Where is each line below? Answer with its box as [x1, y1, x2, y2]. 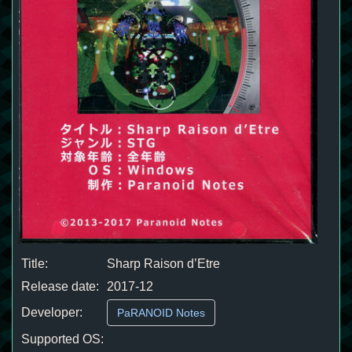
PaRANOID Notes [117, 306, 205, 319]
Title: [21, 256, 48, 270]
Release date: [21, 279, 99, 293]
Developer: [21, 305, 82, 319]
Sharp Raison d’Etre [107, 256, 220, 270]
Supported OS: [21, 332, 104, 346]
